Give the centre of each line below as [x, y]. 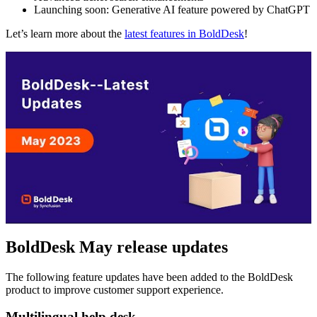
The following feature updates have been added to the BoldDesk [149, 277]
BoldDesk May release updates [117, 247]
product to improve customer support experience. [115, 289]
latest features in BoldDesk [184, 33]
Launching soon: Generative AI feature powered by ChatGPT [172, 9]
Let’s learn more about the [65, 33]
